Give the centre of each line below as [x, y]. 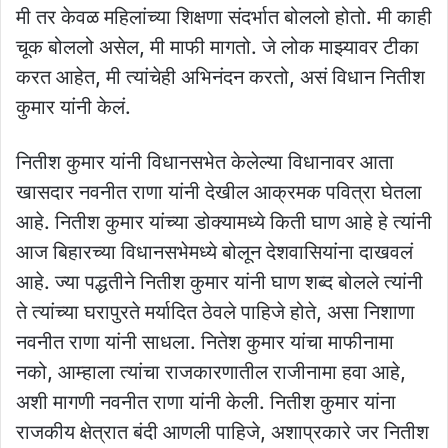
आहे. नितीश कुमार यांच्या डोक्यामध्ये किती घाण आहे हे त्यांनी [224, 221]
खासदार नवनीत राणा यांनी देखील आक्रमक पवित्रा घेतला [219, 191]
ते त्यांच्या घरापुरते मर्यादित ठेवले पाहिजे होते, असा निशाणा [215, 311]
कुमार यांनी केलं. [73, 106]
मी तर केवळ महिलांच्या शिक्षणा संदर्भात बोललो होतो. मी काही [224, 16]
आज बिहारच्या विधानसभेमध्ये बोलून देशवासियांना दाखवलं [214, 251]
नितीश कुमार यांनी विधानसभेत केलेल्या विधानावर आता [205, 161]
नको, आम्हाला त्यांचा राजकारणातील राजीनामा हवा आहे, [211, 371]
